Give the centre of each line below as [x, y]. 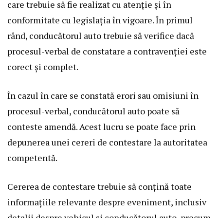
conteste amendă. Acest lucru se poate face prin [101, 127]
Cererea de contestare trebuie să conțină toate [100, 187]
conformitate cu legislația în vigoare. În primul [100, 20]
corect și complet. [43, 67]
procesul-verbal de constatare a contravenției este [107, 51]
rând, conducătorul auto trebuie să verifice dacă [101, 36]
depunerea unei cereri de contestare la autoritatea [107, 142]
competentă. [32, 158]
